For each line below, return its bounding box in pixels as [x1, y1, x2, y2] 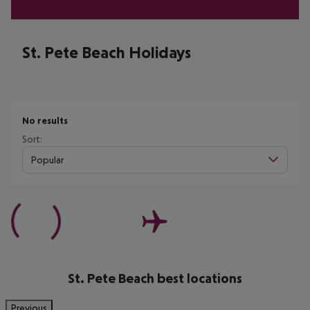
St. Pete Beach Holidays [22, 43, 191, 62]
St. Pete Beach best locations [68, 271, 242, 286]
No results [22, 115, 68, 126]
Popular [31, 154, 64, 165]
